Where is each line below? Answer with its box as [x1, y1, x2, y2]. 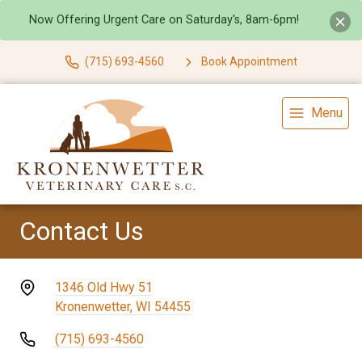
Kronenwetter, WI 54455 [55, 298, 191, 314]
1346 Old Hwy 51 [55, 279, 153, 295]
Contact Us [19, 215, 144, 246]
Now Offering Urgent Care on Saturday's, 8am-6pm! [28, 13, 299, 27]
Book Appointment [201, 55, 297, 69]
